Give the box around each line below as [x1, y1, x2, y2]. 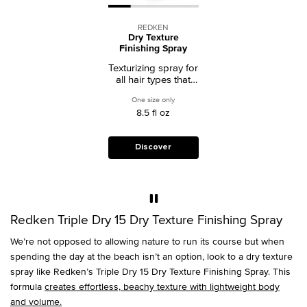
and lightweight [119, 95, 188, 109]
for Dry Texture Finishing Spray [175, 94, 275, 106]
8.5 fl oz [136, 106, 171, 119]
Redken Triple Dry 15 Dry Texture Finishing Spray [10, 210, 282, 229]
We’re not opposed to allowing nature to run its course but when [10, 234, 284, 248]
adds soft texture [116, 83, 191, 97]
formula [10, 280, 45, 293]
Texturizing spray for [108, 60, 199, 74]
